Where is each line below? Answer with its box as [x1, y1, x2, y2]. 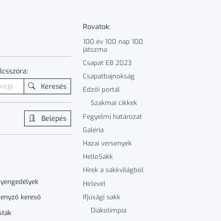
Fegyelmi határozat [83, 112, 142, 121]
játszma [83, 45, 107, 54]
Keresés [38, 81, 67, 91]
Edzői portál [83, 85, 120, 94]
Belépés [39, 113, 67, 123]
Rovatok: [83, 22, 110, 32]
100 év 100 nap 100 [83, 37, 143, 46]
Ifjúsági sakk [83, 192, 120, 201]
